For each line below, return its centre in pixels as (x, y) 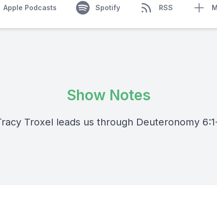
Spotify (108, 8)
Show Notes (108, 95)
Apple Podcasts (30, 8)
